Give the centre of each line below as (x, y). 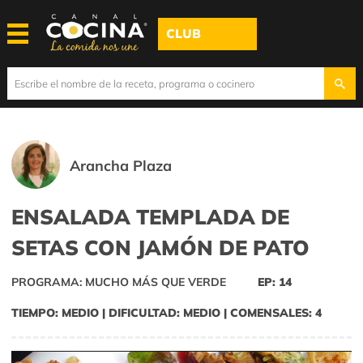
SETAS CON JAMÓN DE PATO (160, 248)
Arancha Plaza (121, 166)
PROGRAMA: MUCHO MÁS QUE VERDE (119, 282)
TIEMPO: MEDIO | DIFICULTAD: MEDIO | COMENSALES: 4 (167, 313)
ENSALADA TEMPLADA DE (150, 217)
